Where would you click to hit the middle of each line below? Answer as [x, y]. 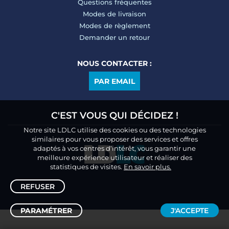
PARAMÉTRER [46, 211]
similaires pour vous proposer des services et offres [114, 139]
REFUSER [38, 187]
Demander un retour [114, 38]
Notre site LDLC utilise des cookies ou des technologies [114, 130]
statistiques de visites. [87, 167]
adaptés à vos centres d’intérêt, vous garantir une [114, 148]
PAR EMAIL [114, 82]
